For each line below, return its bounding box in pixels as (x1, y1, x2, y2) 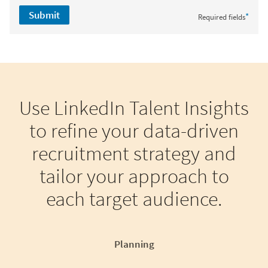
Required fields (198, 12, 245, 22)
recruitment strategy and (32, 141, 236, 166)
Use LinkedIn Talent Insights (19, 95, 249, 120)
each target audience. (46, 186, 222, 211)
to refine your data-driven (29, 118, 239, 143)
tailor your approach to (39, 163, 229, 188)
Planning (114, 237, 154, 251)
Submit (29, 8, 60, 22)
